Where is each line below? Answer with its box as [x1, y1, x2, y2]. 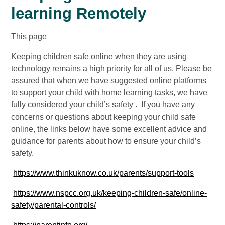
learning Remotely [11, 5, 147, 23]
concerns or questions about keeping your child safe [11, 113, 196, 122]
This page [11, 32, 47, 41]
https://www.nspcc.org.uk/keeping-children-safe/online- [13, 189, 207, 198]
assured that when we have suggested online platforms [11, 76, 207, 85]
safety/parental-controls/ [11, 201, 96, 210]
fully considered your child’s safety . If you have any [11, 100, 195, 109]
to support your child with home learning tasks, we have [11, 88, 208, 97]
